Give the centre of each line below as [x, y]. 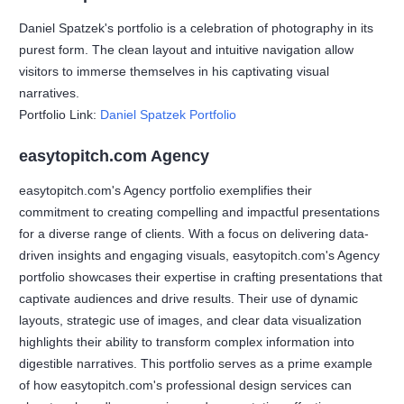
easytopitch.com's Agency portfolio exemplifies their [166, 190]
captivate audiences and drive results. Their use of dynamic [189, 298]
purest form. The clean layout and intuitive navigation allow [187, 49]
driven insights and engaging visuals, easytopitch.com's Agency [200, 255]
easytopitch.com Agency [115, 156]
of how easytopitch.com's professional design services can [186, 385]
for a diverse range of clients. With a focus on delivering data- [194, 233]
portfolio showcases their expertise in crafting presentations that [201, 276]
